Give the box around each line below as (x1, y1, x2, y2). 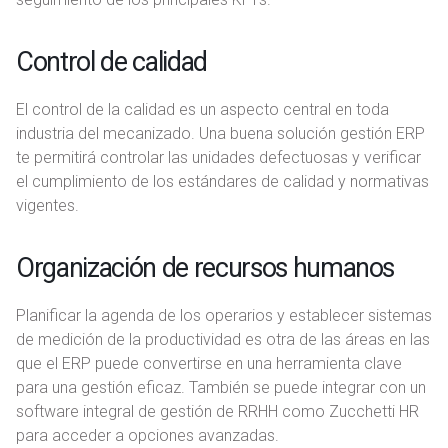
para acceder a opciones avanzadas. (16, 426, 279, 446)
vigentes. (16, 196, 79, 216)
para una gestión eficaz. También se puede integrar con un (16, 378, 426, 398)
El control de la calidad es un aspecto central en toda (16, 100, 389, 120)
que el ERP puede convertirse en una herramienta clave (16, 354, 402, 374)
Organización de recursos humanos (16, 252, 395, 285)
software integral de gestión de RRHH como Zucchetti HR (16, 402, 419, 422)
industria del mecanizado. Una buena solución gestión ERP (16, 124, 425, 144)
